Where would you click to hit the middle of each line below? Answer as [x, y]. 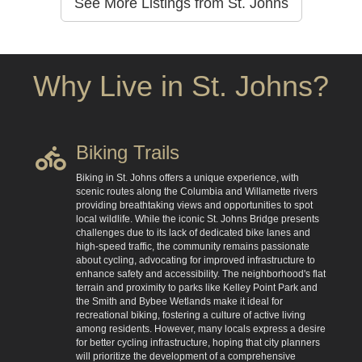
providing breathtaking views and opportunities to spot [194, 205]
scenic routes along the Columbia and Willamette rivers [197, 192]
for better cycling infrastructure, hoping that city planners [198, 343]
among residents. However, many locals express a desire [201, 329]
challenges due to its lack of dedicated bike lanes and [193, 233]
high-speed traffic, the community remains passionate [193, 246]
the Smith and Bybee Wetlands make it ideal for [179, 301]
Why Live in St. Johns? [181, 86]
